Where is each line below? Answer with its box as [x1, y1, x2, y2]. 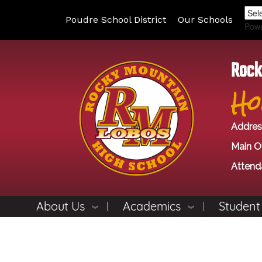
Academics [122, 199, 181, 213]
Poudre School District [65, 14, 166, 25]
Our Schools [178, 14, 233, 25]
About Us [36, 199, 85, 213]
